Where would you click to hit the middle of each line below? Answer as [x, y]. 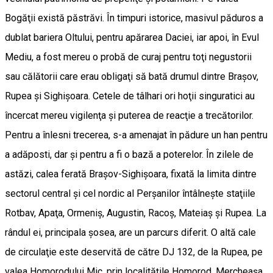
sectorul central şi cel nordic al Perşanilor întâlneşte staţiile [130, 193]
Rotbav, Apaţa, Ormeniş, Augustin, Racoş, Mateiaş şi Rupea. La [136, 213]
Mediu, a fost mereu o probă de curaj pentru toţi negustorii [128, 57]
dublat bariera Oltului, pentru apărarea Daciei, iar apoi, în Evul [132, 37]
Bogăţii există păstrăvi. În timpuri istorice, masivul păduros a [134, 18]
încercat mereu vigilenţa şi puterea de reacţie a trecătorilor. [129, 115]
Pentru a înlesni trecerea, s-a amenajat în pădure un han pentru [136, 135]
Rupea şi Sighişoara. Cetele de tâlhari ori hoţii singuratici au [130, 96]
